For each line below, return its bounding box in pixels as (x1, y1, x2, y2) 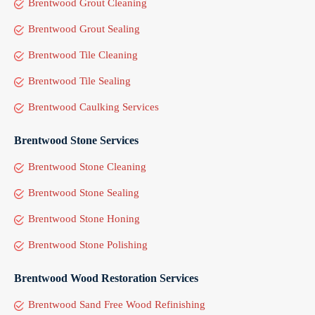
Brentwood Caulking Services (28, 101, 159, 112)
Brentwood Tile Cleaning (28, 49, 138, 60)
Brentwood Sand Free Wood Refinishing (28, 298, 205, 310)
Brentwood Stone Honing (28, 212, 140, 224)
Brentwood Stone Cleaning (28, 160, 146, 172)
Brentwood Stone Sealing (28, 186, 139, 198)
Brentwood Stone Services (14, 134, 139, 146)
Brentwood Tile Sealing (28, 75, 131, 86)
